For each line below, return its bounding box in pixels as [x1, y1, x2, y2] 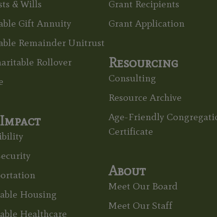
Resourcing [108, 54, 178, 71]
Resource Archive [108, 92, 182, 104]
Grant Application [108, 17, 185, 30]
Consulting [108, 72, 156, 84]
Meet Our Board [108, 180, 178, 192]
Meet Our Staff [108, 200, 172, 212]
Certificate [108, 125, 153, 138]
